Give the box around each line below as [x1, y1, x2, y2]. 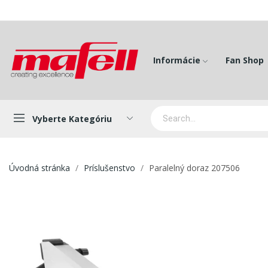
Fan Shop [225, 54, 264, 66]
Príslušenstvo [84, 162, 135, 174]
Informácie [153, 54, 200, 66]
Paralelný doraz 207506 [149, 162, 240, 174]
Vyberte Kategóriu [32, 112, 112, 124]
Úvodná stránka [9, 162, 70, 174]
